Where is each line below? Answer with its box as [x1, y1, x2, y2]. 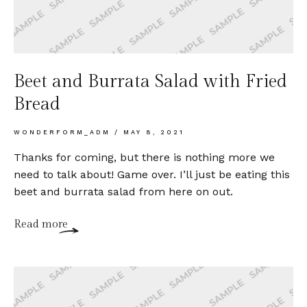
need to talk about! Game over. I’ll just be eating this [14, 167, 290, 181]
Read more [14, 217, 68, 231]
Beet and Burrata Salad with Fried [14, 71, 287, 92]
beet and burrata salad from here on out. [14, 184, 233, 198]
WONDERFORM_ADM [14, 128, 114, 136]
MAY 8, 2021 [119, 128, 184, 136]
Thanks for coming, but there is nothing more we [14, 150, 275, 164]
